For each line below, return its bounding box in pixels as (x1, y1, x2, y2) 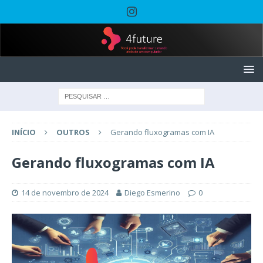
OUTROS (56, 126, 90, 137)
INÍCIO (12, 126, 36, 137)
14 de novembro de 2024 (21, 187, 109, 198)
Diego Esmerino (124, 187, 180, 198)
